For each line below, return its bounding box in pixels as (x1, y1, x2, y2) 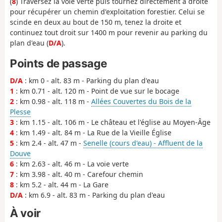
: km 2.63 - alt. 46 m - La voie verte (14, 159, 129, 169)
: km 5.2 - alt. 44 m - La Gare (14, 180, 109, 190)
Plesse (10, 107, 31, 117)
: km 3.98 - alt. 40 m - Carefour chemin (14, 169, 143, 179)
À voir (10, 206, 41, 220)
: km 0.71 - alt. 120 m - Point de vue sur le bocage (14, 86, 179, 96)
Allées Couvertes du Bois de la (91, 97, 191, 107)
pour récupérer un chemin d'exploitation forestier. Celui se (10, 7, 205, 17)
